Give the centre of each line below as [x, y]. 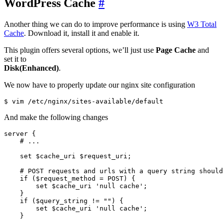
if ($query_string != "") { [64, 201]
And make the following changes [56, 117]
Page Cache [176, 50]
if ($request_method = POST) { [70, 178]
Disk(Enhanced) [31, 68]
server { [20, 133]
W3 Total [202, 24]
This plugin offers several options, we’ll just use [80, 50]
